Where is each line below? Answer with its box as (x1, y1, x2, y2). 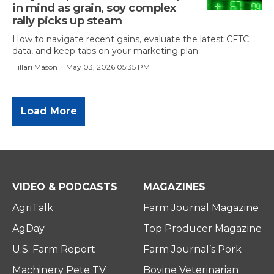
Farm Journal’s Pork (143, 243, 242, 255)
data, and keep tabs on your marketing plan (12, 45, 198, 56)
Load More (20, 105, 77, 117)
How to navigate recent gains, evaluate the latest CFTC (12, 34, 249, 45)
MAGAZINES (143, 181, 206, 193)
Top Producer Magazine (143, 223, 262, 234)
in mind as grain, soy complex (12, 1, 176, 15)
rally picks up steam (12, 14, 122, 28)
